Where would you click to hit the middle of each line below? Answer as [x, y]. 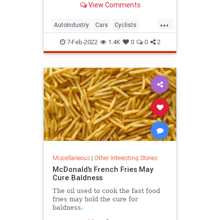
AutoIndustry [71, 25]
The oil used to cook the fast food [106, 191]
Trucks [87, 40]
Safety [63, 40]
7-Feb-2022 [81, 42]
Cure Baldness [77, 178]
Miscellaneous [71, 158]
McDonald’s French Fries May [103, 169]
